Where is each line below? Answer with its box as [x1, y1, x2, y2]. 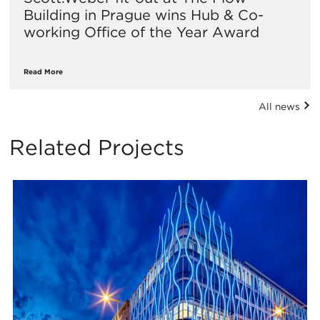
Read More [24, 67, 63, 76]
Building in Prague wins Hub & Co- [24, 6, 264, 24]
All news [259, 100, 304, 112]
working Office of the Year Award [24, 24, 259, 41]
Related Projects [9, 134, 184, 160]
